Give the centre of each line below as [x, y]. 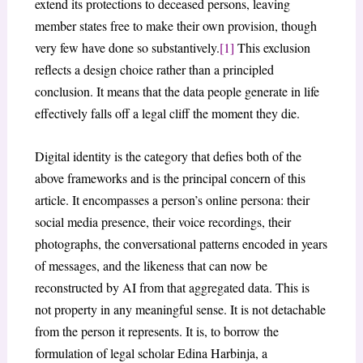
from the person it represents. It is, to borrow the [156, 331]
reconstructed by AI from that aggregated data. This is [172, 287]
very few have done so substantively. [127, 48]
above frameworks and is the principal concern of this [170, 177]
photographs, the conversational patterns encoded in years [181, 243]
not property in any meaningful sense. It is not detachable [180, 309]
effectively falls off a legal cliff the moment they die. [167, 113]
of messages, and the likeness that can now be [151, 265]
